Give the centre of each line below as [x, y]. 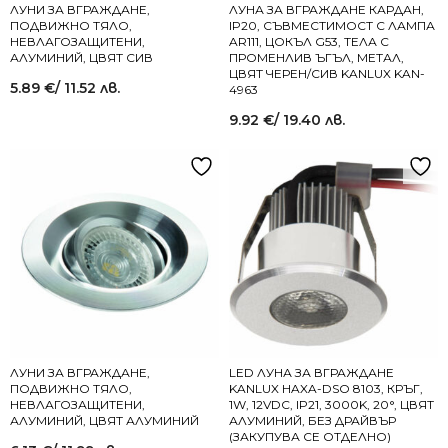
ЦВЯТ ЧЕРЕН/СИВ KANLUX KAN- [327, 73]
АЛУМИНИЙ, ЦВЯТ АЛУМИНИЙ [104, 420]
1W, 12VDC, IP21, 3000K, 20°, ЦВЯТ [331, 404]
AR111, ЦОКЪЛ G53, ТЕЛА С [309, 41]
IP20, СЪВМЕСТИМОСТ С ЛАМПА [332, 25]
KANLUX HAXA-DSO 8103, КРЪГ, [326, 388]
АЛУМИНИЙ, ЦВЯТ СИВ [81, 57]
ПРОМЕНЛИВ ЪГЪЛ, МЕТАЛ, [316, 57]
